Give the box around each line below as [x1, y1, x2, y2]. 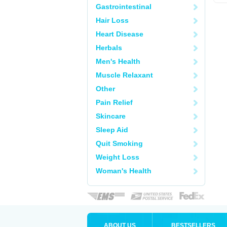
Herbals [96, 44, 122, 52]
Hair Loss [96, 16, 129, 24]
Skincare [96, 112, 126, 120]
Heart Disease [96, 30, 143, 38]
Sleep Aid [96, 126, 128, 134]
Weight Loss [96, 153, 139, 161]
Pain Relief [96, 98, 133, 106]
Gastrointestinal [96, 3, 152, 11]
